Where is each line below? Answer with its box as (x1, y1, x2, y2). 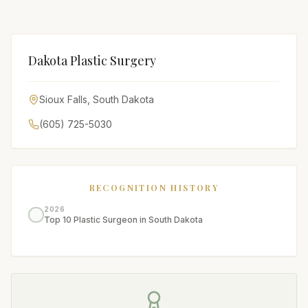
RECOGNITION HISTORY (89, 182, 219, 193)
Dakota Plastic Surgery (28, 52, 156, 69)
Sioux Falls (39, 93, 87, 105)
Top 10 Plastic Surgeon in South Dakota (44, 214, 203, 225)
